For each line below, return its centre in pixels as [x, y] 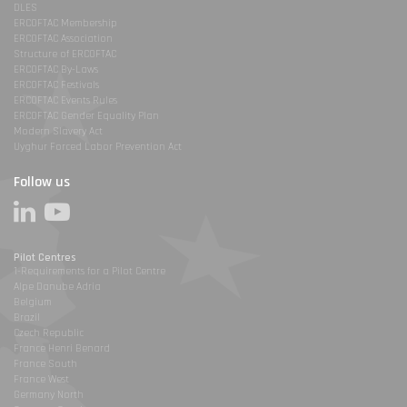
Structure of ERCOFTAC [65, 55]
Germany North [49, 395]
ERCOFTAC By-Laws [56, 70]
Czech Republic [49, 333]
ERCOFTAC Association [63, 39]
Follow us [42, 183]
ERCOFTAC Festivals [56, 85]
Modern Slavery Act [58, 132]
